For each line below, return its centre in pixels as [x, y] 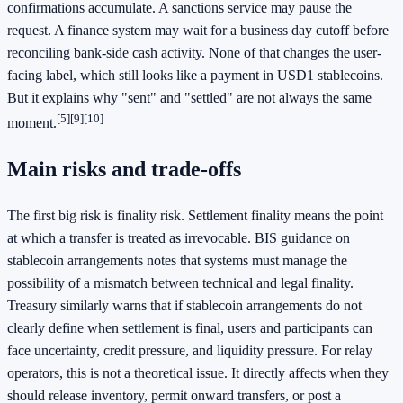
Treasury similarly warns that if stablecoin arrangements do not [184, 306]
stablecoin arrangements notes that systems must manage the [177, 261]
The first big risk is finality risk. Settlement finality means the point [195, 216]
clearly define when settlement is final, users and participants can [190, 328]
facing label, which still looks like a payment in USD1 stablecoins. [195, 75]
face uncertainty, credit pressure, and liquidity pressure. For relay [190, 351]
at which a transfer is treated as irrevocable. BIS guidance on [179, 238]
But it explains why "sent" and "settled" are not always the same [189, 97]
